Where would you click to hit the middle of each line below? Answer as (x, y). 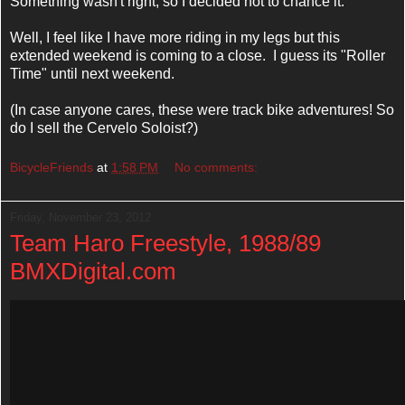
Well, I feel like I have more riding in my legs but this (175, 38)
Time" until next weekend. (92, 74)
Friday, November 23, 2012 (80, 218)
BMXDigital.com (93, 272)
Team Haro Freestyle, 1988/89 (165, 244)
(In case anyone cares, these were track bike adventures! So (202, 110)
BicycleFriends (52, 168)
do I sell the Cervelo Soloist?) (104, 128)
